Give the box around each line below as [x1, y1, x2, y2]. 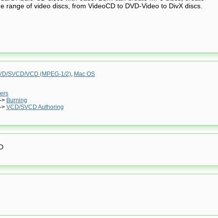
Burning [6, 96, 27, 104]
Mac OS [73, 70, 95, 77]
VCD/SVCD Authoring [6, 103, 64, 110]
